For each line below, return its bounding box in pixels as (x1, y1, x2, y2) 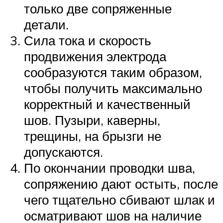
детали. (24, 16, 69, 32)
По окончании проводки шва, (24, 159, 195, 176)
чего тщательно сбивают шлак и (24, 191, 215, 208)
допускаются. (24, 143, 103, 160)
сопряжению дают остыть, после (24, 175, 218, 192)
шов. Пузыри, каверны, (24, 111, 160, 128)
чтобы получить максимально (24, 80, 202, 96)
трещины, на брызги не (24, 127, 161, 144)
